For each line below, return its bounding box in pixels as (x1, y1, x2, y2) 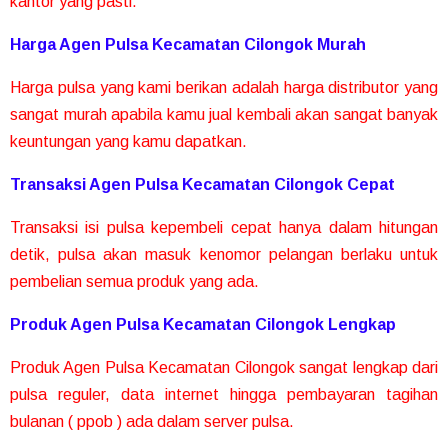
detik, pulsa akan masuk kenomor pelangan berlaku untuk (10, 246, 438, 264)
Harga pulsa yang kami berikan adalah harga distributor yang (10, 79, 438, 97)
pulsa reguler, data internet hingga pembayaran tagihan (10, 386, 438, 404)
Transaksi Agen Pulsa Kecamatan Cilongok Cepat (10, 176, 395, 194)
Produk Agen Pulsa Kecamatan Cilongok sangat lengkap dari (10, 359, 438, 377)
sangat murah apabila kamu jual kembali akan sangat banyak (10, 106, 438, 124)
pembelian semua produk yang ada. (10, 273, 259, 291)
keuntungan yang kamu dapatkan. (10, 133, 247, 151)
